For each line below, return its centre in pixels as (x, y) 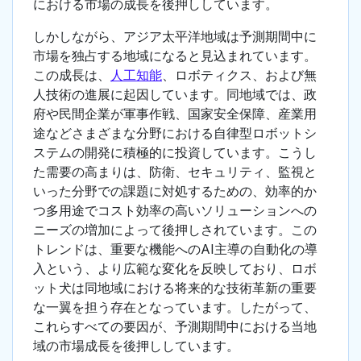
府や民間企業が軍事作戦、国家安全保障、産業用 (175, 114)
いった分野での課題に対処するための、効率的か (175, 191)
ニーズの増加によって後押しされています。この (175, 230)
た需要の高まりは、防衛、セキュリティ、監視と (175, 172)
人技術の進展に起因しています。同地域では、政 (175, 95)
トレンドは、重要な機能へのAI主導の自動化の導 (175, 249)
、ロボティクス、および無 (239, 75)
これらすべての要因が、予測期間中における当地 (175, 327)
